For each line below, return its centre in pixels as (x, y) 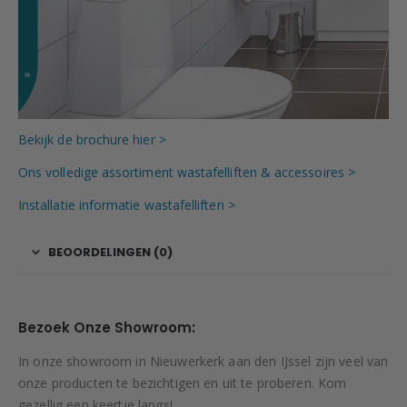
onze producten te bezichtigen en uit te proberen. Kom (183, 382)
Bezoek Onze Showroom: (107, 327)
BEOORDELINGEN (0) (110, 253)
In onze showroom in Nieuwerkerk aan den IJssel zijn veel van (203, 361)
